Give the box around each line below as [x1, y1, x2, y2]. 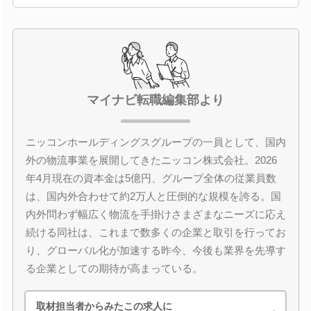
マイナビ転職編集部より [87, 93, 224, 107]
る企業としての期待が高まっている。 [25, 262, 203, 274]
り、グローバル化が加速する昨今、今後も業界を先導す [25, 244, 286, 256]
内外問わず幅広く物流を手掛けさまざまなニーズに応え [25, 208, 286, 220]
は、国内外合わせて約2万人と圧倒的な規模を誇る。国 [25, 190, 281, 202]
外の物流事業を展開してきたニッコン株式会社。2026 [25, 154, 277, 166]
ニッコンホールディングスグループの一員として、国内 [25, 136, 286, 148]
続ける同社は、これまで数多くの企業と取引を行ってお [25, 226, 286, 238]
